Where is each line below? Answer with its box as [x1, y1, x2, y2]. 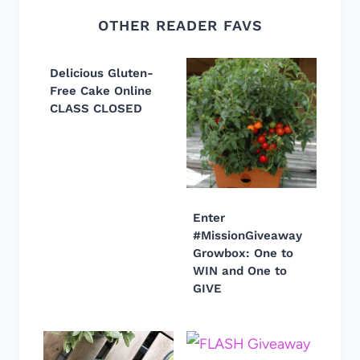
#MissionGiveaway [193, 228, 302, 243]
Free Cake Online [50, 84, 152, 99]
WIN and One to [193, 264, 287, 279]
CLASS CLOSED [50, 101, 142, 117]
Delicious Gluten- [50, 66, 153, 81]
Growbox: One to [193, 246, 293, 261]
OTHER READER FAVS [97, 17, 263, 35]
